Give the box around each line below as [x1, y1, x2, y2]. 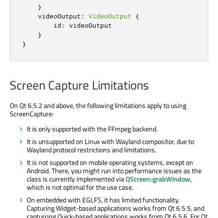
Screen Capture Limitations [10, 75, 149, 94]
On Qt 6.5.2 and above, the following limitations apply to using [10, 100, 186, 110]
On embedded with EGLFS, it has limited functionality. [27, 194, 180, 205]
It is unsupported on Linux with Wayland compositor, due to [27, 136, 194, 146]
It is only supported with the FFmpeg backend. [27, 123, 158, 134]
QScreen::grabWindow [126, 173, 190, 184]
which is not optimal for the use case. [27, 182, 133, 192]
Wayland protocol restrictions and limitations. [27, 144, 156, 155]
